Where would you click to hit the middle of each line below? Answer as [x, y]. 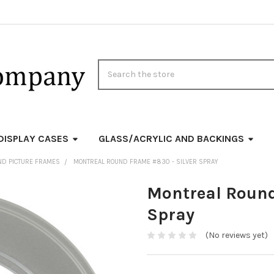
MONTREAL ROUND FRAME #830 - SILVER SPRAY [146, 161]
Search [112, 65]
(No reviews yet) [236, 235]
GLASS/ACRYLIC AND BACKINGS [171, 138]
